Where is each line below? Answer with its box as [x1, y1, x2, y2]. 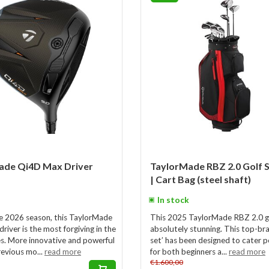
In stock [157, 195, 189, 205]
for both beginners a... [150, 247, 229, 256]
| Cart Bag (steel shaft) [150, 174, 251, 185]
